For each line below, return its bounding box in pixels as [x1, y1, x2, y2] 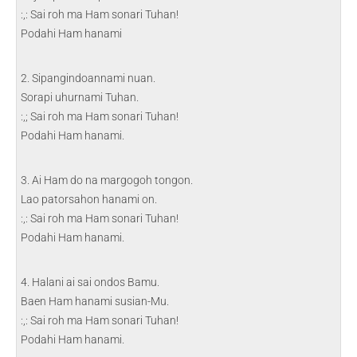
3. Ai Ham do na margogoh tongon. [21, 174, 193, 186]
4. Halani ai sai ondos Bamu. [21, 276, 159, 288]
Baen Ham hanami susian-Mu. [21, 295, 169, 308]
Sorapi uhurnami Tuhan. [21, 91, 139, 104]
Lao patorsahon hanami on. [21, 193, 157, 206]
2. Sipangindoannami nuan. [21, 72, 155, 84]
